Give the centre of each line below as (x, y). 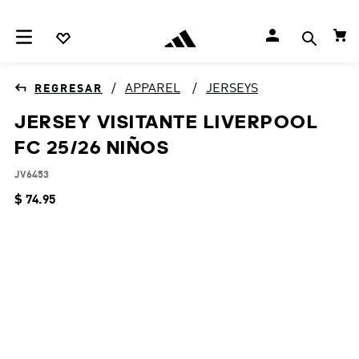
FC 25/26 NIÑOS (92, 147)
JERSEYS (232, 89)
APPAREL (153, 89)
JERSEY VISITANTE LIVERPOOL (166, 121)
